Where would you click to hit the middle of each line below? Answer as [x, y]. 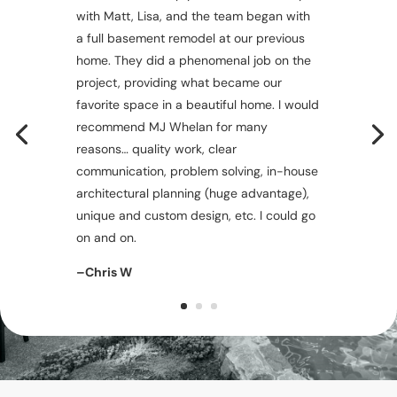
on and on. [107, 237]
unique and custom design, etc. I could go [196, 215]
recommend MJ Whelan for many [172, 126]
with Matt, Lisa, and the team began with [194, 16]
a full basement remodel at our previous [191, 38]
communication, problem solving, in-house [198, 171]
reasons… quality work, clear [157, 148]
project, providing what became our [179, 82]
